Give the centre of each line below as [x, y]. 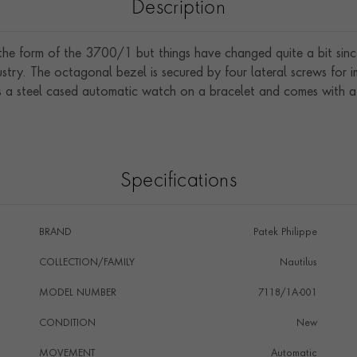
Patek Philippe [285, 233]
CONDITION [67, 324]
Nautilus [298, 263]
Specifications [178, 182]
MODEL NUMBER [77, 293]
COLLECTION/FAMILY [86, 263]
